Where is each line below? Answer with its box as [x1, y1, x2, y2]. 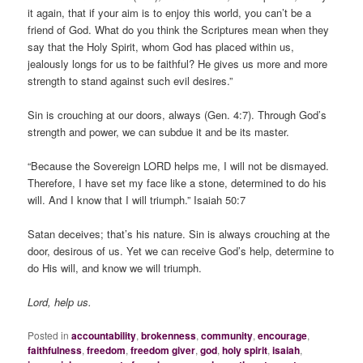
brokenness [141, 327, 197, 343]
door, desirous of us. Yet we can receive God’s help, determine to [28, 243, 335, 259]
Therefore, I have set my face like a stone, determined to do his [28, 175, 327, 191]
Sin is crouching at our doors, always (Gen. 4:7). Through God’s [28, 107, 327, 123]
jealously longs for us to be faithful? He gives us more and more [28, 55, 328, 71]
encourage [258, 327, 308, 343]
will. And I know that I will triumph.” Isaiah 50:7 [28, 192, 246, 208]
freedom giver [130, 342, 196, 357]
